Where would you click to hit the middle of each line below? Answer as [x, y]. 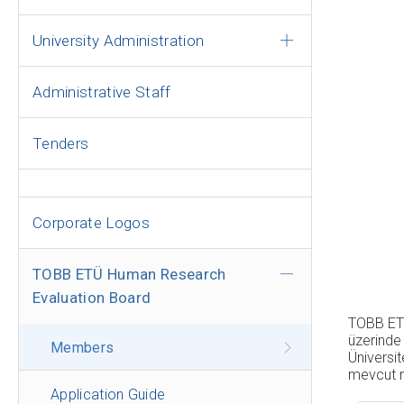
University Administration [119, 41]
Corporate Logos [92, 223]
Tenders [61, 143]
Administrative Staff [102, 92]
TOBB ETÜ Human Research [129, 274]
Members [83, 348]
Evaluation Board [92, 298]
